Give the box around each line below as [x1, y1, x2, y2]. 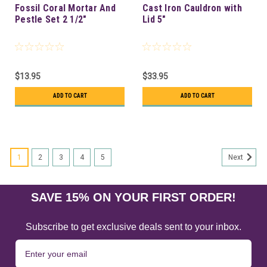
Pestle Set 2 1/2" [15, 13, 87, 25]
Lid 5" [142, 13, 166, 25]
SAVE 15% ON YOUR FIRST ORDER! [31, 190, 236, 204]
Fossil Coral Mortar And [15, 2, 116, 14]
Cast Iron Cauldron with [142, 2, 242, 14]
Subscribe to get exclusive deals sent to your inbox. [26, 221, 241, 232]
